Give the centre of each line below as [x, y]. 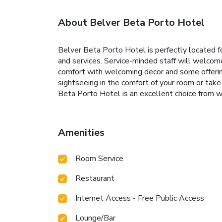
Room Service [99, 158]
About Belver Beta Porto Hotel [131, 22]
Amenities [81, 132]
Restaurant [95, 178]
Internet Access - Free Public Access [140, 198]
